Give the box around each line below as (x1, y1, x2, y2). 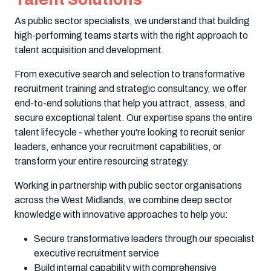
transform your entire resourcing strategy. (15, 155, 189, 166)
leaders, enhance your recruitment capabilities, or (15, 141, 221, 152)
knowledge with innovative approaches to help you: (15, 209, 228, 220)
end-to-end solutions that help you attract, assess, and (15, 97, 245, 108)
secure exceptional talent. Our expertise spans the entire (15, 112, 252, 123)
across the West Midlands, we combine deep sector (15, 194, 232, 205)
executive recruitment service (34, 247, 159, 258)
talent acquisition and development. (15, 44, 165, 55)
